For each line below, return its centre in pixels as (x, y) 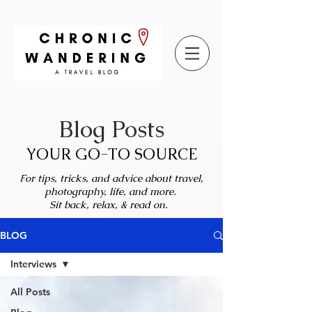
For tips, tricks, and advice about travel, (111, 178)
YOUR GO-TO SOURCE (111, 154)
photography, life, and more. (111, 191)
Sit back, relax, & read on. (111, 204)
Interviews (33, 264)
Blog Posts (111, 129)
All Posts (30, 292)
